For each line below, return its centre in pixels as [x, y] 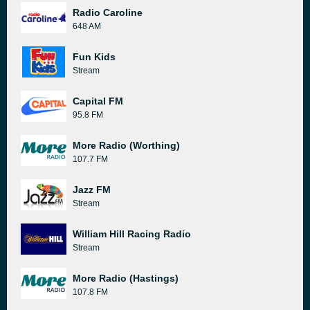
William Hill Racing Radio [132, 234]
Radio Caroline [108, 12]
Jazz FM [92, 190]
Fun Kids [94, 57]
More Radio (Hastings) [126, 278]
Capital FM [98, 101]
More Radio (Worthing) [126, 145]
